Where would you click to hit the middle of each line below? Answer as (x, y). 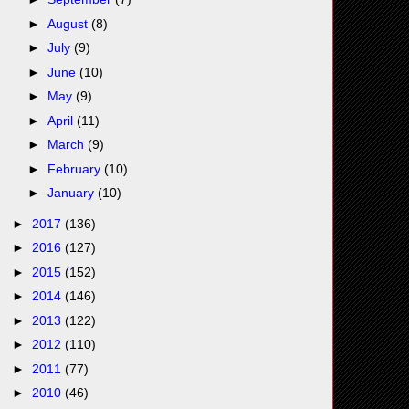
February (75, 168)
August (69, 23)
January (72, 193)
